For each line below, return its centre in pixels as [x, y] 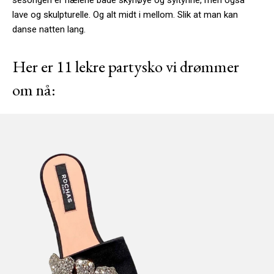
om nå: [34, 90]
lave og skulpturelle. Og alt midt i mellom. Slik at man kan [125, 15]
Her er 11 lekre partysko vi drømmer [126, 67]
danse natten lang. [49, 30]
